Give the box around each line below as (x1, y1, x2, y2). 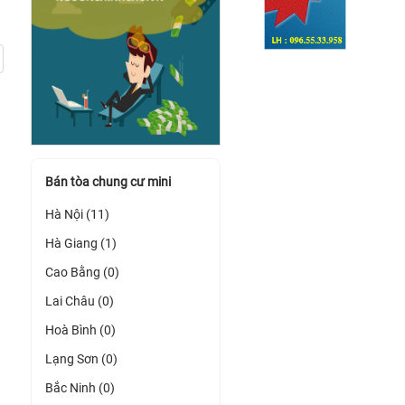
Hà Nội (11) (45, 207, 109, 221)
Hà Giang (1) (45, 236, 117, 250)
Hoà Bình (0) (45, 323, 116, 337)
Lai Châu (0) (45, 294, 114, 308)
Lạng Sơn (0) (45, 352, 118, 366)
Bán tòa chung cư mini (45, 174, 171, 189)
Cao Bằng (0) (45, 265, 119, 279)
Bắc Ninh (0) (45, 381, 115, 395)
